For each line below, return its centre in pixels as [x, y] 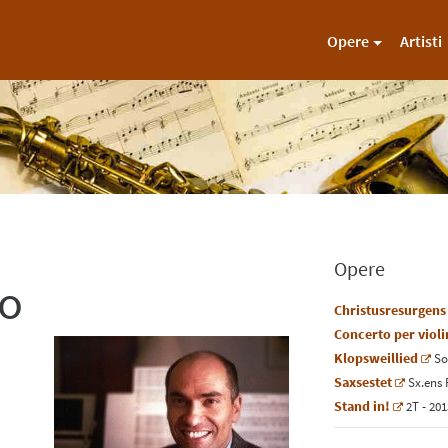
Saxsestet [362, 382]
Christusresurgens [389, 310]
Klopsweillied [375, 358]
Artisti [423, 41]
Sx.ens [424, 383]
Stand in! [361, 406]
